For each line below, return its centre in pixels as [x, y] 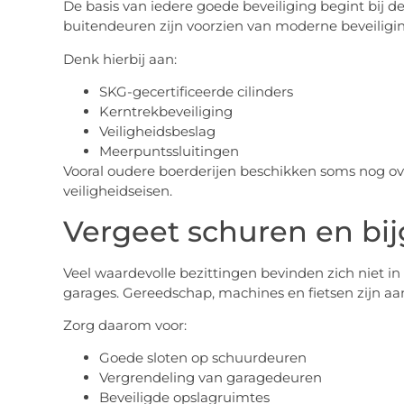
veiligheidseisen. [117, 191]
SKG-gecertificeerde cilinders [196, 92]
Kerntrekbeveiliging [165, 112]
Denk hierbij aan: [119, 59]
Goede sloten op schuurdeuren [202, 358]
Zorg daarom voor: [124, 325]
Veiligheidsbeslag [157, 132]
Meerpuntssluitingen [169, 151]
